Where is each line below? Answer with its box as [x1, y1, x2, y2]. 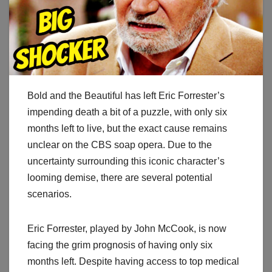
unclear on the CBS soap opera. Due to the [27, 140, 212, 151]
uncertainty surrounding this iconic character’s [27, 156, 225, 167]
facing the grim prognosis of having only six [27, 240, 212, 251]
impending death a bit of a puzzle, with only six [27, 107, 227, 118]
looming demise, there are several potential [27, 172, 212, 183]
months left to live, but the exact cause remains [27, 123, 227, 134]
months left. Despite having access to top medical [27, 256, 239, 267]
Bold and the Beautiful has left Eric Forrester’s [27, 90, 225, 101]
